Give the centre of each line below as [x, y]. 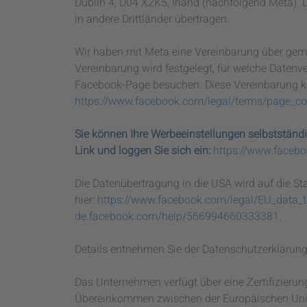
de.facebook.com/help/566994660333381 [177, 216]
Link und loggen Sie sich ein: [143, 150]
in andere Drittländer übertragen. [152, 19]
